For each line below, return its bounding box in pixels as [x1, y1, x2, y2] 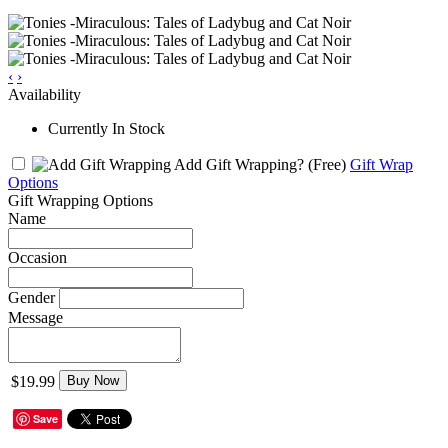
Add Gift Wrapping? [171, 155, 308, 173]
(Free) [308, 155, 346, 173]
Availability [8, 85, 81, 103]
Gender [8, 288, 55, 306]
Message [8, 308, 63, 326]
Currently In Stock [48, 119, 165, 137]
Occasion [8, 248, 67, 266]
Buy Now [67, 372, 119, 388]
